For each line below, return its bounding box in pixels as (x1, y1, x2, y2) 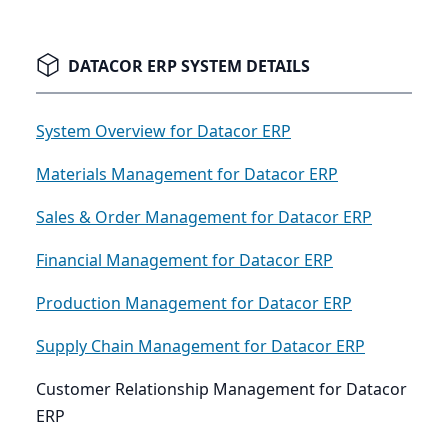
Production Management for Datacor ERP (36, 292, 352, 315)
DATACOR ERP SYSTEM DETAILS (68, 55, 310, 78)
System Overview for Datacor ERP (36, 120, 291, 143)
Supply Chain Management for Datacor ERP (36, 335, 365, 358)
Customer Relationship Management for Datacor (36, 378, 407, 401)
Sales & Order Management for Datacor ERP (36, 206, 372, 229)
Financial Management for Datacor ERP (36, 249, 333, 272)
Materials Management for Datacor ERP (36, 163, 338, 186)
